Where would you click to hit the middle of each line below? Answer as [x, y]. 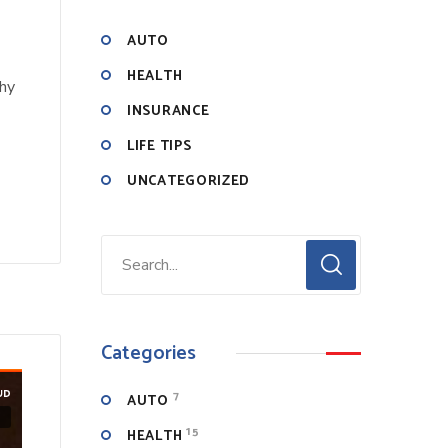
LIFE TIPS [159, 146]
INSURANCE [168, 111]
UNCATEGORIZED [189, 181]
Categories [148, 353]
